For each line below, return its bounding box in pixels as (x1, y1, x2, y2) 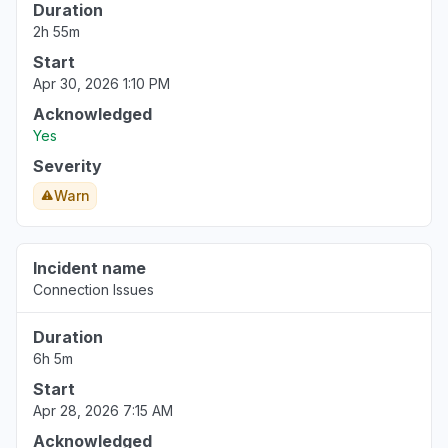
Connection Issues (33, 281, 154, 298)
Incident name (33, 258, 146, 278)
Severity (33, 156, 102, 176)
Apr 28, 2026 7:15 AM (33, 402, 173, 419)
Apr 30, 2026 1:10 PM (33, 75, 170, 92)
